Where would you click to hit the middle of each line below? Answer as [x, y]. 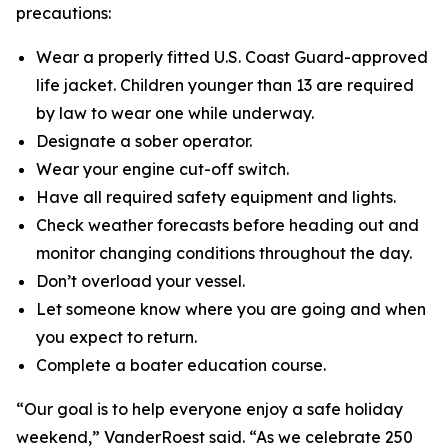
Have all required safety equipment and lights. [216, 197]
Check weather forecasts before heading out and [227, 225]
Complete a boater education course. [181, 365]
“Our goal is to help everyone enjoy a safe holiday [209, 409]
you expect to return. [116, 337]
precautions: [63, 13]
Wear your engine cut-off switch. [162, 169]
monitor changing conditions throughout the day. [224, 253]
